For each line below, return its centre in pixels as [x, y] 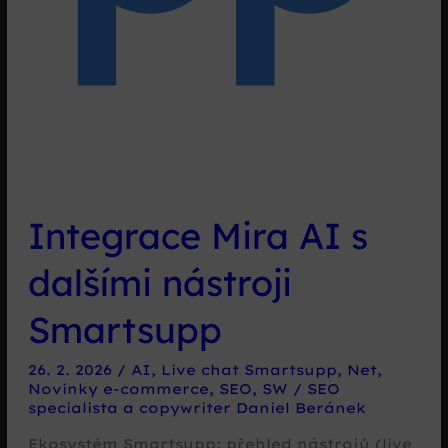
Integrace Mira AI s [197, 236]
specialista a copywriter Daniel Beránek [196, 408]
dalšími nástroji [159, 283]
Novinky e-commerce [118, 389]
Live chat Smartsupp [248, 370]
